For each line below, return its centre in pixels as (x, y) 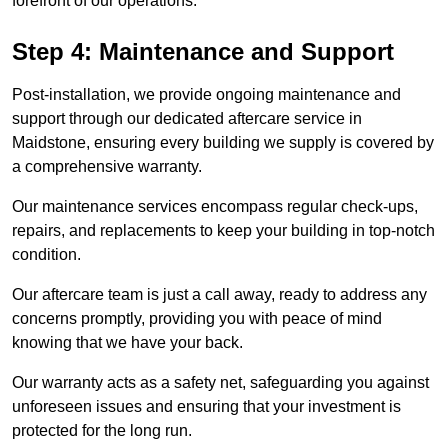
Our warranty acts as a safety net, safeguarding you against (220, 383)
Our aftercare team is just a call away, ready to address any (219, 295)
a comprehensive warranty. (107, 167)
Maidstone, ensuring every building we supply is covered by (223, 143)
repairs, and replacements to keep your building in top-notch (223, 231)
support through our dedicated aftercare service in (187, 119)
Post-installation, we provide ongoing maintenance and (206, 95)
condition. (46, 255)
